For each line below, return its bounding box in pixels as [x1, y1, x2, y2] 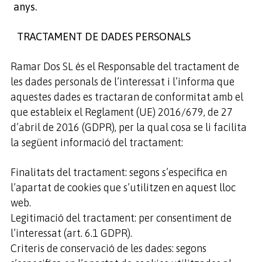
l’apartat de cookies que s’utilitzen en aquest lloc [10, 181, 236, 194]
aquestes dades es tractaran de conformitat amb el [10, 91, 243, 103]
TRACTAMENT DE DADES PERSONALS [10, 30, 191, 43]
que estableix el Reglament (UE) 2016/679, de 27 [10, 106, 233, 118]
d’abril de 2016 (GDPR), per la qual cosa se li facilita [10, 121, 247, 133]
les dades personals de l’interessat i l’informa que [10, 75, 235, 88]
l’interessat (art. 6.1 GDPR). [10, 227, 132, 239]
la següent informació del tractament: [10, 136, 183, 149]
